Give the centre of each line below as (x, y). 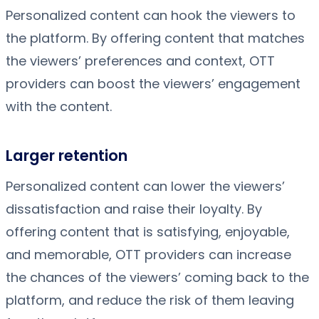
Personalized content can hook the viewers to (151, 16)
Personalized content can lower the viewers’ (145, 186)
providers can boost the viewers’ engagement (153, 84)
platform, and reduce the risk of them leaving (150, 300)
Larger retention (67, 156)
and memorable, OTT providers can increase (148, 254)
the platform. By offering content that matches (155, 38)
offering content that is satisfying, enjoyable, (148, 231)
